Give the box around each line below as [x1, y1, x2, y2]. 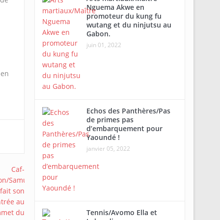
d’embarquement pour [86, 124, 163, 133]
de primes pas [86, 115, 134, 124]
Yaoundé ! [86, 133, 120, 142]
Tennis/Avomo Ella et [86, 208, 157, 217]
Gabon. [86, 29, 110, 38]
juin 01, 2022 [86, 41, 121, 49]
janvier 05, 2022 [86, 144, 130, 153]
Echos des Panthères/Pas [86, 106, 170, 115]
